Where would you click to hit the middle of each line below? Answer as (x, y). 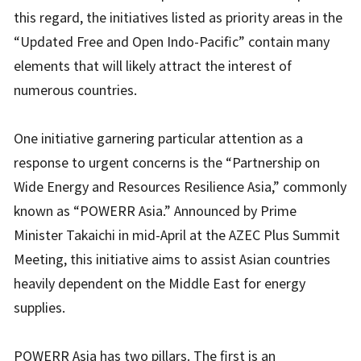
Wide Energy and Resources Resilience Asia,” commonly (180, 187)
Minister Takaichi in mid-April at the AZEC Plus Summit (177, 235)
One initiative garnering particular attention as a (159, 138)
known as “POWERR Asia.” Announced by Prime (156, 211)
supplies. (40, 307)
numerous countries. (76, 90)
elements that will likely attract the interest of (153, 66)
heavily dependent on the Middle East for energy (160, 283)
